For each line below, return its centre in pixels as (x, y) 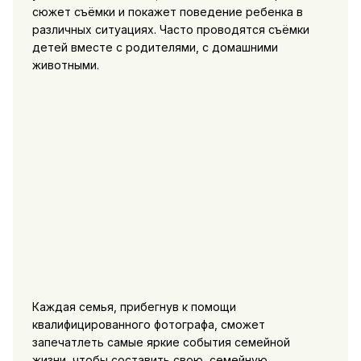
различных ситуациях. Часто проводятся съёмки (170, 29)
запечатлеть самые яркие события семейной (161, 342)
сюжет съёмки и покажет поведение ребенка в (167, 11)
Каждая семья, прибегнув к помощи (134, 306)
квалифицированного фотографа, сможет (148, 324)
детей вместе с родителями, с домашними (155, 47)
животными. (65, 64)
